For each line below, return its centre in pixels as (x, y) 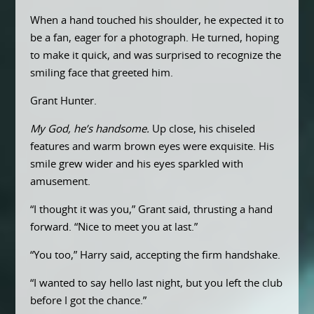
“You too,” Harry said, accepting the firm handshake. (155, 255)
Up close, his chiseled (202, 129)
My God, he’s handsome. (89, 129)
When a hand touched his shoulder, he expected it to (157, 20)
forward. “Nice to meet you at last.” (114, 227)
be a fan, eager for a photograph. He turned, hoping (154, 38)
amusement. (60, 182)
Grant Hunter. (63, 101)
